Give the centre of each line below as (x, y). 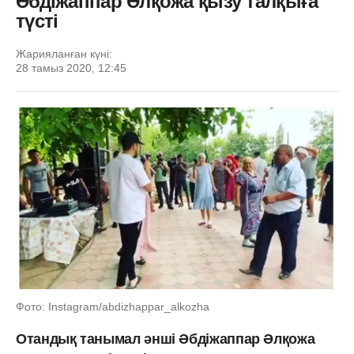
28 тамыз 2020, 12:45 (71, 68)
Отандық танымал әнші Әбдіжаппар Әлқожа (166, 339)
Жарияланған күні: (64, 54)
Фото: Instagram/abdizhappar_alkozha (113, 306)
